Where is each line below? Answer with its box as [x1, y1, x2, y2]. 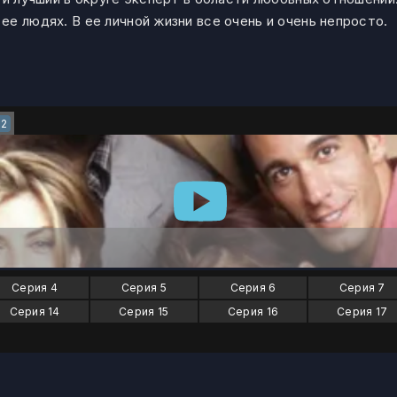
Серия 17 [337, 305, 388, 318]
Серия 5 [121, 281, 167, 294]
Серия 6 [230, 281, 276, 294]
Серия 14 [9, 305, 60, 318]
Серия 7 [339, 281, 385, 294]
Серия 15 [119, 305, 169, 318]
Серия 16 [227, 305, 279, 318]
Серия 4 [12, 281, 58, 294]
